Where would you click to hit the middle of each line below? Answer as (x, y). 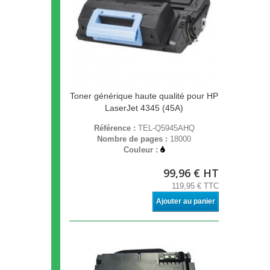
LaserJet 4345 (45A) (144, 108)
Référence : (116, 128)
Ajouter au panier (186, 202)
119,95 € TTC (195, 186)
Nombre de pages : (133, 139)
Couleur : (142, 150)
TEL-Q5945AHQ (166, 128)
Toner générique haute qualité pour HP (144, 96)
